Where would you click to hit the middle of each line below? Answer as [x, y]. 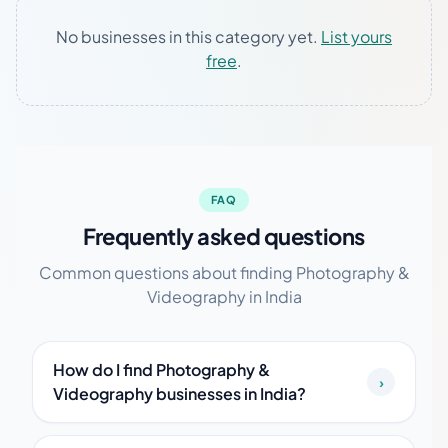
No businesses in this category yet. [188, 36]
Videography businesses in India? [179, 393]
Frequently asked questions [224, 236]
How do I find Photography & [161, 369]
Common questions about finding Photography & [224, 272]
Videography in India [224, 296]
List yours [356, 36]
